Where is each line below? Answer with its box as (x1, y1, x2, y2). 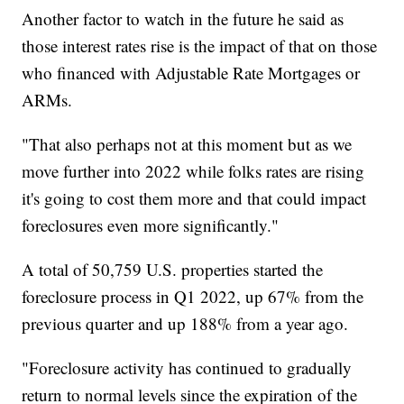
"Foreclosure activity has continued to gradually (22, 355, 353, 379)
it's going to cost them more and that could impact (22, 186, 367, 209)
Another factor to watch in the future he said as (22, 6, 344, 30)
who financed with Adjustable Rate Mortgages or (22, 60, 361, 84)
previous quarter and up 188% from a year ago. (22, 311, 349, 335)
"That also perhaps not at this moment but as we (22, 132, 353, 155)
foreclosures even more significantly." (22, 213, 280, 236)
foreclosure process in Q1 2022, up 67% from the (22, 284, 364, 308)
